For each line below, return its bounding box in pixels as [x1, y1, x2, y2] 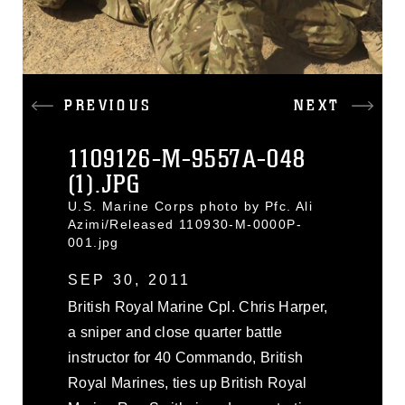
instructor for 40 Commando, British [68, 350, 304, 365]
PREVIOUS [64, 96, 153, 116]
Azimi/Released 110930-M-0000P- [68, 217, 302, 231]
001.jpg [68, 235, 119, 250]
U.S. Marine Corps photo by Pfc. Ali [68, 199, 313, 213]
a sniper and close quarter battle [68, 325, 283, 340]
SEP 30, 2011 [68, 272, 192, 287]
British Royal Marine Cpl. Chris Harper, [68, 299, 328, 315]
